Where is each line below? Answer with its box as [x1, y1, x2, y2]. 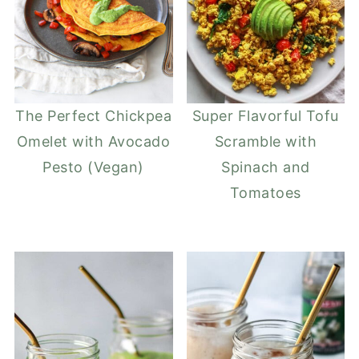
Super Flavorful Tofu [192, 107, 339, 124]
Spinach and [221, 158, 310, 175]
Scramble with [214, 132, 317, 150]
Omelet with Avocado [16, 132, 171, 150]
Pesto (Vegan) [42, 158, 144, 175]
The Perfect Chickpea [15, 107, 172, 124]
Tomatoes [229, 184, 301, 201]
